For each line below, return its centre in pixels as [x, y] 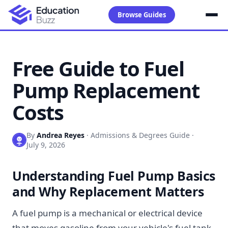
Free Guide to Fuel [98, 68]
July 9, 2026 [46, 145]
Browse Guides [141, 15]
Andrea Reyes [61, 135]
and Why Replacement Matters [108, 191]
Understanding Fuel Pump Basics [114, 176]
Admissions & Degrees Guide [140, 135]
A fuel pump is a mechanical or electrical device [107, 213]
